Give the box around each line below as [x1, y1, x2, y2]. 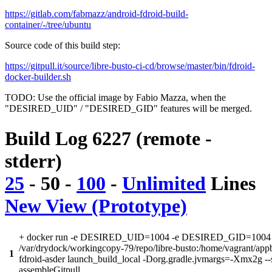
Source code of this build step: [5, 40, 120, 51]
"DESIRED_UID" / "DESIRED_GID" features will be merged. [5, 103, 252, 114]
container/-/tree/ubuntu [5, 19, 91, 30]
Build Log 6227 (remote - [5, 127, 212, 149]
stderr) [5, 149, 62, 172]
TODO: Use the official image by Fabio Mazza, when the [5, 92, 226, 103]
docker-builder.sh [5, 72, 71, 83]
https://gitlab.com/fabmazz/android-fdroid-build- [5, 8, 188, 19]
